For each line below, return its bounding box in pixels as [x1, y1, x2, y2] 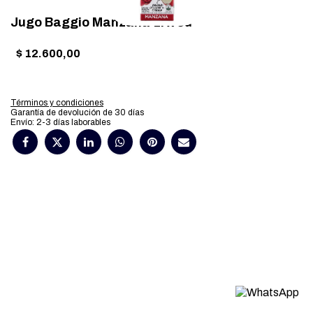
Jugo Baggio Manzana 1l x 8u [10, 15, 192, 29]
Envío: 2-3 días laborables [10, 117, 110, 127]
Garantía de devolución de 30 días [10, 108, 144, 117]
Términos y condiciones [10, 98, 103, 108]
